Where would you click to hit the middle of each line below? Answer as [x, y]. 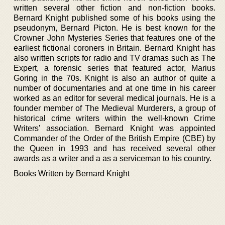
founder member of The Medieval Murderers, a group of [115, 108]
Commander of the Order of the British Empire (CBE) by [115, 138]
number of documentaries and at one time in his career [115, 88]
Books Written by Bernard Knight [72, 173]
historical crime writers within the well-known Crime [115, 118]
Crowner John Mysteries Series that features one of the [115, 38]
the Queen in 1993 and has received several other [115, 148]
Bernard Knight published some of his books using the [115, 18]
